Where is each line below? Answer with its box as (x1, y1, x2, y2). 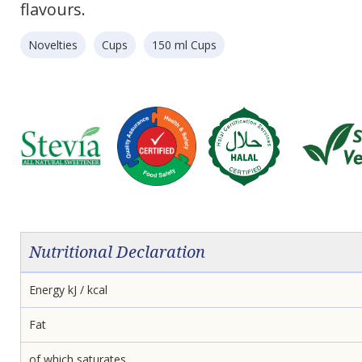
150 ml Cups (152, 37, 217, 53)
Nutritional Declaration (29, 241, 205, 263)
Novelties (28, 37, 78, 53)
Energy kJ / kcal (29, 282, 107, 297)
